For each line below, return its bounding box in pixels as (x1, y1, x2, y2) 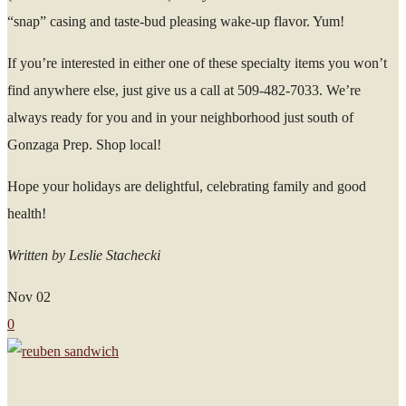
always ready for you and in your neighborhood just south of (7, 109, 353, 125)
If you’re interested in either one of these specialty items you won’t (7, 54, 387, 71)
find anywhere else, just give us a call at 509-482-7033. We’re (7, 82, 361, 98)
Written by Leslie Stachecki (7, 246, 160, 263)
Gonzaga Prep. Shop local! (7, 136, 165, 152)
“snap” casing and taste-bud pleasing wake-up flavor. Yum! (7, 13, 344, 29)
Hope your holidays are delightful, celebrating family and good (7, 178, 366, 194)
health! (7, 205, 46, 221)
